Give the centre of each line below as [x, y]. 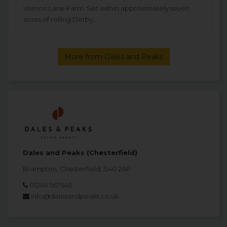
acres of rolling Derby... [61, 20]
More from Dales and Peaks [113, 57]
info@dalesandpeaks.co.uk [75, 196]
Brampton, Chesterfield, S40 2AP [77, 168]
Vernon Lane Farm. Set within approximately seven [106, 8]
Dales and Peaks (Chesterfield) [80, 152]
